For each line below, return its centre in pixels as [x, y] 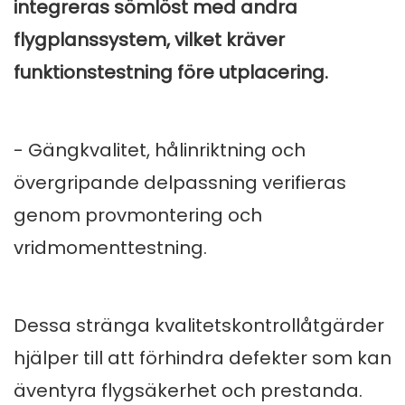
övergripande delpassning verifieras [180, 183]
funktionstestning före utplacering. [171, 73]
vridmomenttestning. [110, 248]
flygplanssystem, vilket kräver [149, 40]
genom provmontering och [138, 216]
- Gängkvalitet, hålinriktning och [160, 151]
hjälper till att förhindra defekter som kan [202, 358]
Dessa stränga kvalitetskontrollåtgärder [199, 326]
